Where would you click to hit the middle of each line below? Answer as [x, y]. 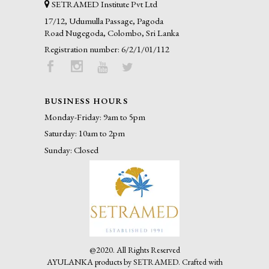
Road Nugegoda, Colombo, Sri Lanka [112, 32]
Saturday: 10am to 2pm [85, 133]
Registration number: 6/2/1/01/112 [107, 49]
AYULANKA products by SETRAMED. [114, 262]
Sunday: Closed [71, 150]
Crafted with [202, 262]
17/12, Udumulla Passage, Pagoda [104, 20]
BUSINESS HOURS [86, 101]
